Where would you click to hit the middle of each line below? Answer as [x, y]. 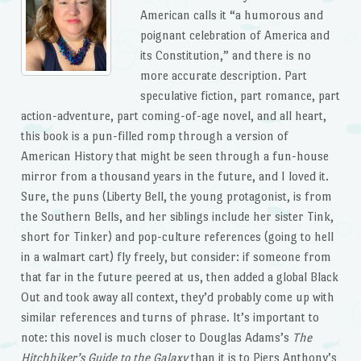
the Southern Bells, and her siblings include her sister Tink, [177, 217]
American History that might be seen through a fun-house [174, 156]
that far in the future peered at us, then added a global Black [179, 277]
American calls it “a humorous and [231, 15]
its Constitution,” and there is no [225, 56]
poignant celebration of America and [234, 35]
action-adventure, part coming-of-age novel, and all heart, [173, 116]
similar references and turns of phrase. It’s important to [170, 317]
